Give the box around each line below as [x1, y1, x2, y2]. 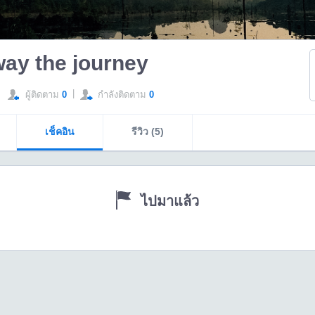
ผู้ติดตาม [25, 89, 62, 100]
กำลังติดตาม [97, 89, 149, 100]
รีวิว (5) [131, 126, 164, 137]
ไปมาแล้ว [141, 193, 199, 209]
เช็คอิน [44, 126, 75, 137]
